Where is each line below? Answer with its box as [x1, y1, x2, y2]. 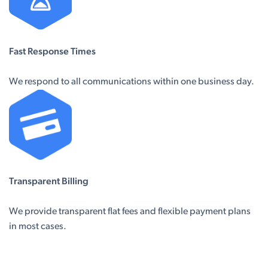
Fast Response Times [9, 47, 96, 57]
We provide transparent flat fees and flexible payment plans [9, 207, 251, 217]
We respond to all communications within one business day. [9, 77, 254, 87]
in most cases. [9, 222, 66, 232]
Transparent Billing [9, 177, 89, 187]
